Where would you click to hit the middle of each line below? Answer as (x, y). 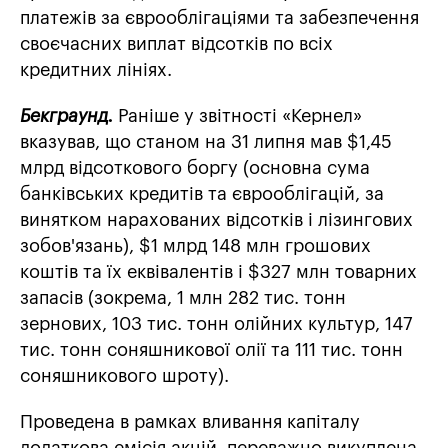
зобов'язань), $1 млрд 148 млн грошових (195, 246)
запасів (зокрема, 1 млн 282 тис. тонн (183, 298)
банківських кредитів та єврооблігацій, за (202, 194)
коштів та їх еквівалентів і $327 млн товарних (218, 272)
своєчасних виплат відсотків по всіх (176, 44)
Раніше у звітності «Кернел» (237, 116)
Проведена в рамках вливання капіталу (190, 422)
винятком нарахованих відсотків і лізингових (216, 220)
